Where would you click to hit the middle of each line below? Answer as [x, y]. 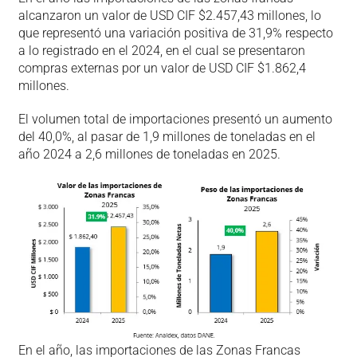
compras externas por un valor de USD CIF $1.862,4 [162, 68]
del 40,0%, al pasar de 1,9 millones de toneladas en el [167, 136]
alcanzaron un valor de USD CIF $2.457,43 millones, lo [169, 15]
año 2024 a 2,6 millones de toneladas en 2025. [149, 154]
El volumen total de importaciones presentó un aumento [175, 119]
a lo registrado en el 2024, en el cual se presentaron [161, 50]
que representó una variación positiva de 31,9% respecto [175, 33]
